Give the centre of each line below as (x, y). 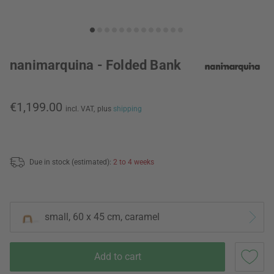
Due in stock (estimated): (71, 162)
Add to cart (117, 256)
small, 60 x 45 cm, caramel (102, 217)
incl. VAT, (80, 109)
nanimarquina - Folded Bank (96, 65)
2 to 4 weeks (134, 162)
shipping (128, 109)
